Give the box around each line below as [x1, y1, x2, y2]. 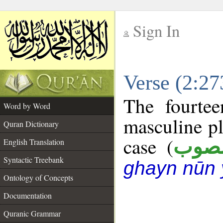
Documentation [3, 190, 52, 201]
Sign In [133, 20, 180, 41]
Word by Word [3, 101, 50, 111]
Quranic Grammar [3, 208, 61, 219]
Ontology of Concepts [3, 172, 73, 183]
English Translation [3, 136, 64, 147]
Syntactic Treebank [3, 154, 64, 165]
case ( [123, 133, 174, 159]
